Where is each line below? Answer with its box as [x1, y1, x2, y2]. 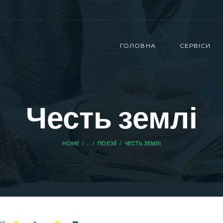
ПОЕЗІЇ [98, 139, 117, 146]
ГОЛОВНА [120, 42, 156, 49]
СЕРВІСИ [179, 42, 211, 49]
